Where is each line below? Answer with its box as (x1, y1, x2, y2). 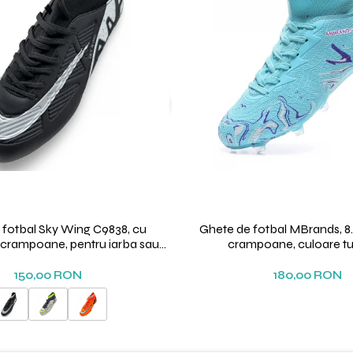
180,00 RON (272, 268, 342, 283)
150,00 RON (13, 268, 82, 283)
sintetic (28, 251, 68, 267)
